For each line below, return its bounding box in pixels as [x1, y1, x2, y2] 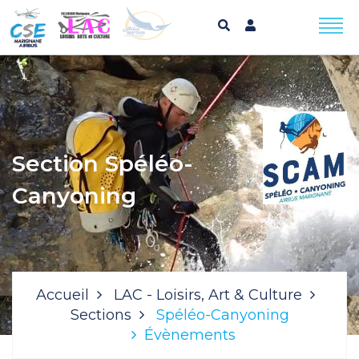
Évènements [144, 326, 236, 344]
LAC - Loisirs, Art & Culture [114, 286, 302, 304]
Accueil [36, 286, 89, 304]
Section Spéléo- [12, 150, 193, 177]
